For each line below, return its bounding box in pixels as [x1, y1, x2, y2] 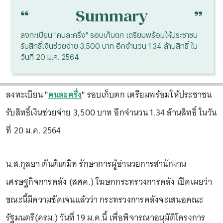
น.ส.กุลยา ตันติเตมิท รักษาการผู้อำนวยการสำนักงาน [6, 156, 187, 171]
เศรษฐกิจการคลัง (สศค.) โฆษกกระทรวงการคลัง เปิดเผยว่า [6, 174, 212, 189]
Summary [75, 7, 148, 25]
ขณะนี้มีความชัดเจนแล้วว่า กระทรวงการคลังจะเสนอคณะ [6, 192, 204, 207]
